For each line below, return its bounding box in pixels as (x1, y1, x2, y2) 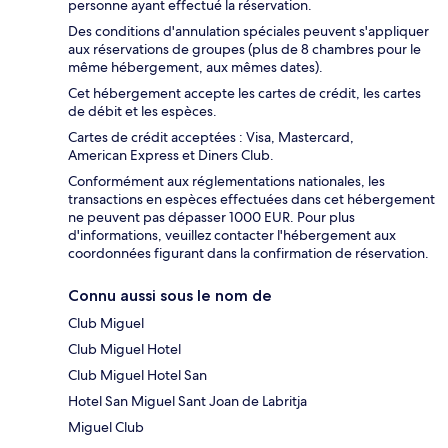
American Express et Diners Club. (68, 145, 274, 164)
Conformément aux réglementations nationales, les (68, 171, 385, 190)
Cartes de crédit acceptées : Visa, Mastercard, (68, 127, 354, 146)
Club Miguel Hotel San (68, 365, 207, 384)
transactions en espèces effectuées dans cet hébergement (68, 189, 435, 208)
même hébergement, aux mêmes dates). (68, 57, 323, 76)
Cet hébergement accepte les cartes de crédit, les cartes (68, 83, 421, 102)
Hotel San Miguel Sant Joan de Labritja (68, 391, 307, 410)
